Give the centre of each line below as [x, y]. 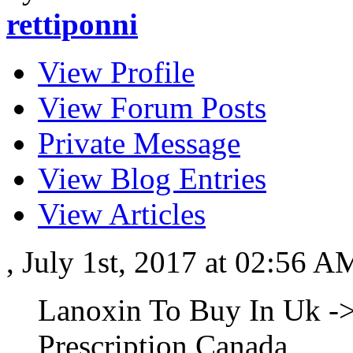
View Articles [122, 214]
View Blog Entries [152, 179]
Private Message [139, 143]
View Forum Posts [152, 108]
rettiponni [72, 24]
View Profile [116, 72]
